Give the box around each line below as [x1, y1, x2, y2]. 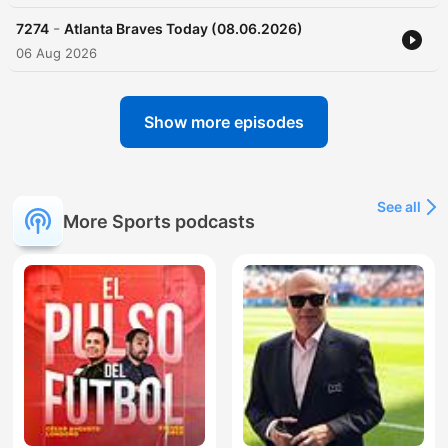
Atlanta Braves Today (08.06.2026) [64, 20, 303, 38]
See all [377, 198, 421, 216]
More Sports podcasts [63, 210, 255, 232]
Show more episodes [144, 112, 304, 133]
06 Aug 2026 [16, 45, 97, 62]
